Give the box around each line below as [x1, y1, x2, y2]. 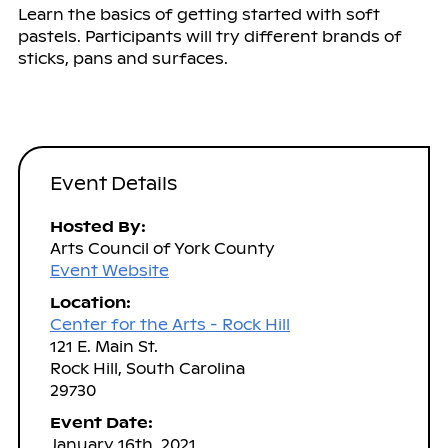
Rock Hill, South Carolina [49, 358, 245, 378]
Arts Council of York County [49, 238, 275, 258]
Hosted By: [49, 216, 146, 236]
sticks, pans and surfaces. [17, 48, 228, 68]
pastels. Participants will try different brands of [17, 26, 402, 46]
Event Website [49, 260, 169, 280]
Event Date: [49, 412, 153, 432]
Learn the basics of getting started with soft [17, 4, 380, 24]
